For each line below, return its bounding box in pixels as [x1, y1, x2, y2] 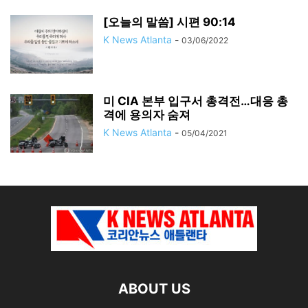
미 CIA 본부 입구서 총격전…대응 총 [103, 93, 288, 108]
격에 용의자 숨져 [103, 107, 190, 122]
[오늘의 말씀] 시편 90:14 [103, 14, 236, 29]
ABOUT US [118, 280, 190, 297]
